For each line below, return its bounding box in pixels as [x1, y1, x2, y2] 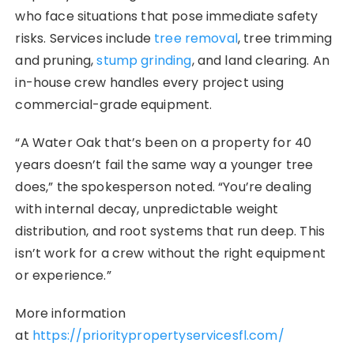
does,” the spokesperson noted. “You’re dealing [15, 178, 312, 197]
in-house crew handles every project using [15, 73, 284, 92]
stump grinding [96, 51, 192, 70]
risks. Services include [15, 29, 155, 48]
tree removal [154, 29, 238, 48]
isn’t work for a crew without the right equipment [15, 244, 326, 263]
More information [15, 304, 126, 323]
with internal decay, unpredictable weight [15, 200, 279, 219]
